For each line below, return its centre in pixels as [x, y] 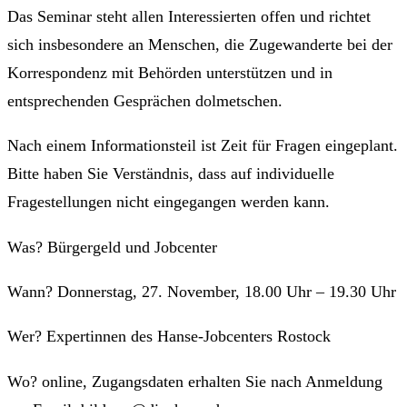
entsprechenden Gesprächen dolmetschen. [145, 100]
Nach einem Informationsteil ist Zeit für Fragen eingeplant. [203, 146]
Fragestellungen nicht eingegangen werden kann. [169, 202]
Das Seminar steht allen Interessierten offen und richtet [189, 16]
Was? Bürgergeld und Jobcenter [112, 247]
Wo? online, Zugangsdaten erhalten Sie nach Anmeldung [195, 381]
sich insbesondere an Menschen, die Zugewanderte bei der [200, 44]
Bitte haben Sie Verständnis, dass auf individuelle [171, 174]
